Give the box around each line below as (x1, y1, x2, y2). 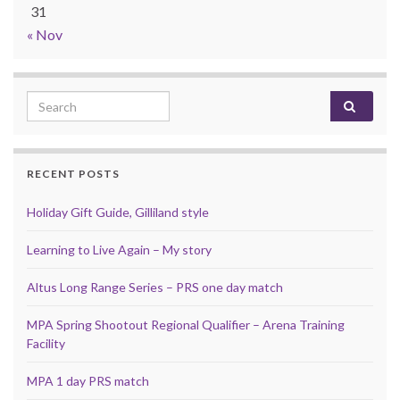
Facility (27, 336, 65, 352)
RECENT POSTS (27, 167, 120, 181)
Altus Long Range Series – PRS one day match (27, 279, 283, 296)
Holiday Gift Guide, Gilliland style (27, 204, 209, 221)
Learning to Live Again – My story (27, 242, 212, 258)
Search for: (26, 92, 99, 110)
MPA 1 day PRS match (27, 373, 149, 389)
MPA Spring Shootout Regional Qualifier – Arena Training (27, 317, 345, 333)
